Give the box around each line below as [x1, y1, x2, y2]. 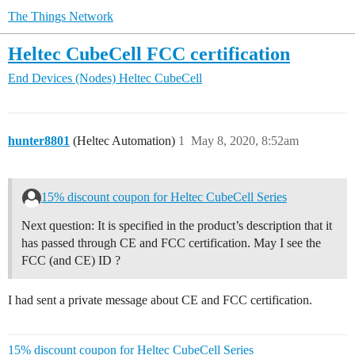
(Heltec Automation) [70, 134, 175, 148]
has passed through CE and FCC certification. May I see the [21, 235, 321, 250]
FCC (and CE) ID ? [21, 253, 120, 267]
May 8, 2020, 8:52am [191, 134, 299, 148]
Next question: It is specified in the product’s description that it [21, 218, 332, 232]
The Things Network [8, 10, 113, 23]
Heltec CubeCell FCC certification [8, 43, 290, 64]
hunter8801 [8, 134, 70, 148]
